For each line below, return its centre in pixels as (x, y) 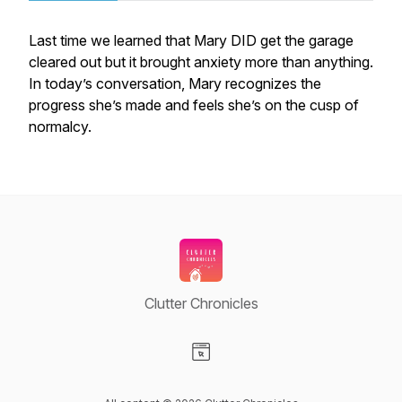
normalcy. (60, 127)
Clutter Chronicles (201, 303)
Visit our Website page (272, 371)
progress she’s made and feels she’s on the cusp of (194, 105)
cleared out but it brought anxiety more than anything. (201, 62)
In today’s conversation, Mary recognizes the (175, 83)
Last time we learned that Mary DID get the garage (191, 40)
